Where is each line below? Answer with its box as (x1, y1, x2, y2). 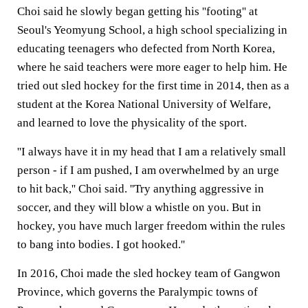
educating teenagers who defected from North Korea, (17, 42, 275, 55)
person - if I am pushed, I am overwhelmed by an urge (17, 164, 279, 177)
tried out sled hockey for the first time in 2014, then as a (17, 79, 289, 92)
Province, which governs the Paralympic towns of (17, 285, 258, 298)
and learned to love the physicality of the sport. (17, 116, 247, 129)
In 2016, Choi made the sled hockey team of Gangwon (17, 267, 280, 280)
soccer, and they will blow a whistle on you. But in (17, 201, 261, 214)
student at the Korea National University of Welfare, (17, 98, 271, 111)
